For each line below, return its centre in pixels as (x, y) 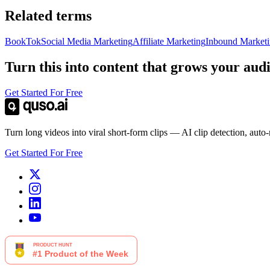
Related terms (48, 16)
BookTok (23, 42)
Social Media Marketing (87, 42)
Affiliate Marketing (169, 42)
